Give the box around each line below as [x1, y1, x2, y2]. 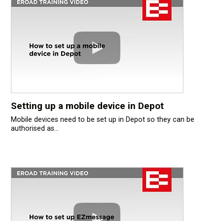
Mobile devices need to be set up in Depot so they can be [10, 115, 194, 124]
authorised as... [10, 124, 59, 133]
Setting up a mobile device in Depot [10, 101, 164, 112]
